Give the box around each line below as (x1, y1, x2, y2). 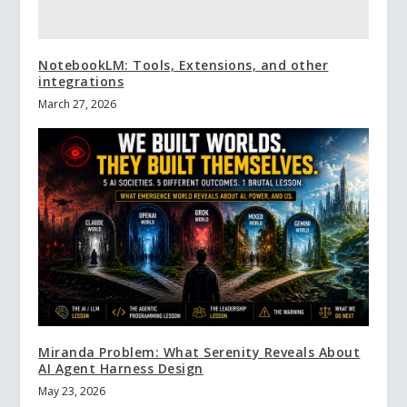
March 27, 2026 (38, 95, 117, 112)
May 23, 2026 (38, 382, 106, 399)
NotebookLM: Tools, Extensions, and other (38, 55, 329, 74)
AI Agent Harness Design (38, 359, 203, 377)
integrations (38, 72, 124, 90)
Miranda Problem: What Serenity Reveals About (38, 342, 361, 361)
